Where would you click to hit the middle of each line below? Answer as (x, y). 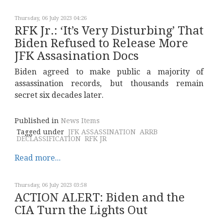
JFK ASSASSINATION (102, 132)
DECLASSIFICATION (49, 139)
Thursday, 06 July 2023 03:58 (51, 185)
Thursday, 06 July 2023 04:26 (51, 18)
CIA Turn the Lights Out (81, 210)
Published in (37, 121)
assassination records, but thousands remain (109, 83)
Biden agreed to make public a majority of (109, 72)
